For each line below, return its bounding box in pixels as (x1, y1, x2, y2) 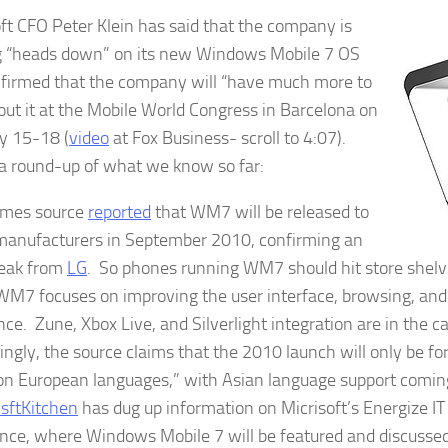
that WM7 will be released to (151, 201, 369, 223)
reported (88, 201, 151, 223)
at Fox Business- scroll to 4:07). (109, 127, 346, 149)
